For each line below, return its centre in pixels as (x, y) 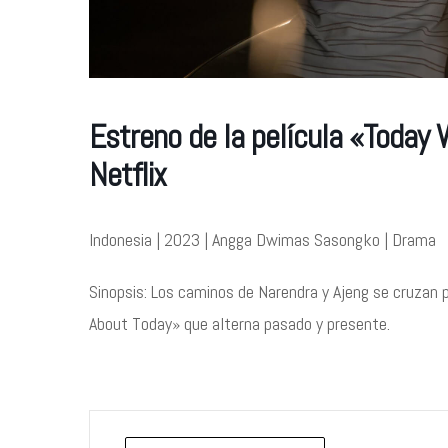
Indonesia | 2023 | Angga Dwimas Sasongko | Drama (262, 239)
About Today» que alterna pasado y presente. (239, 323)
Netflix (127, 174)
